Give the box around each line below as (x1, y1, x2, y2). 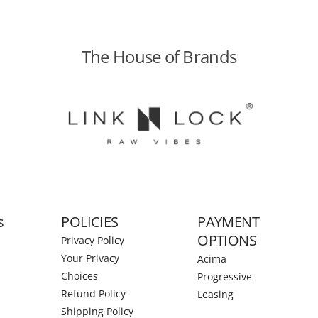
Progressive (197, 270, 253, 283)
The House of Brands (81, 45, 237, 68)
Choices (61, 269, 99, 283)
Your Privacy (61, 251, 120, 265)
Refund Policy (61, 287, 126, 300)
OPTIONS (197, 231, 257, 250)
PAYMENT (197, 212, 260, 231)
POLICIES (61, 212, 119, 231)
